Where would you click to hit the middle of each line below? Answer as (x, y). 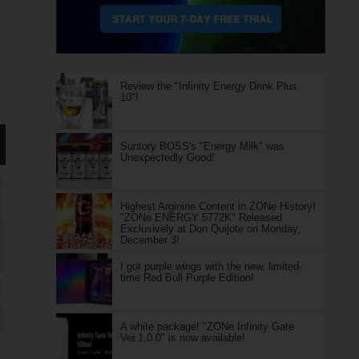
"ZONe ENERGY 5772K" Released (201, 218)
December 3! (149, 240)
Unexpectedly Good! (167, 157)
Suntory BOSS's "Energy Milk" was (202, 146)
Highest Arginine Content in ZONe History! (218, 206)
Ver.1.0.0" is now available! (182, 338)
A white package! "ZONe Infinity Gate (207, 327)
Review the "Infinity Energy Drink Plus (208, 86)
